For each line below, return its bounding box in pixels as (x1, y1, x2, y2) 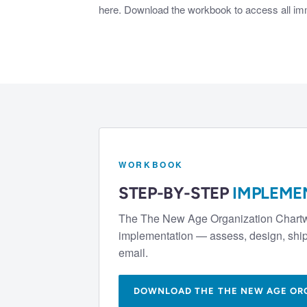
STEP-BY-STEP (119, 183, 233, 204)
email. (119, 245, 148, 261)
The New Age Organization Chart (140, 210, 302, 227)
